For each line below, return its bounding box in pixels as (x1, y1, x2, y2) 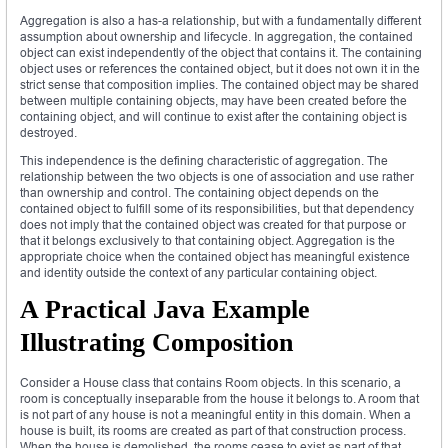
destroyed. (20, 124, 77, 140)
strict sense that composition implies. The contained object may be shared (20, 76, 419, 92)
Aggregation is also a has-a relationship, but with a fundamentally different (20, 12, 421, 28)
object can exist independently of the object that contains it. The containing (20, 44, 422, 60)
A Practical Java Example (20, 294, 310, 324)
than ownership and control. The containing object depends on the (20, 184, 379, 200)
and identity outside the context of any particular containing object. (20, 264, 377, 280)
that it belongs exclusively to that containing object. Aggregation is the (20, 232, 395, 248)
